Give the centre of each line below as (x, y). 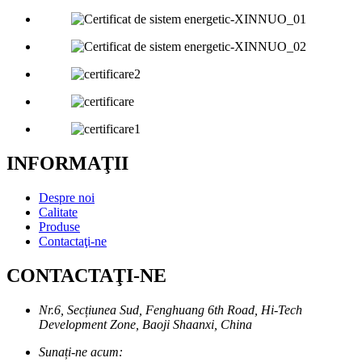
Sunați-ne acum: (81, 351)
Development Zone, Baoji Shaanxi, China (145, 324)
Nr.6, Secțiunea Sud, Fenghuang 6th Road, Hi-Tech (170, 309)
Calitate (58, 212)
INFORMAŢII (67, 164)
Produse (59, 227)
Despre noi (67, 198)
